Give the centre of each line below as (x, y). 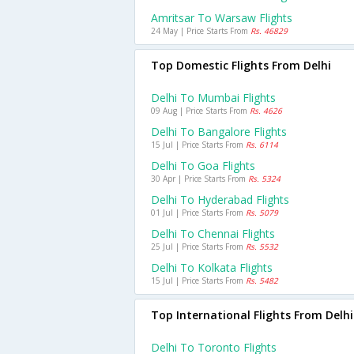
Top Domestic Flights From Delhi (241, 65)
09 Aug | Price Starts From (200, 111)
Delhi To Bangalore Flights (219, 132)
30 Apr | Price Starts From (200, 179)
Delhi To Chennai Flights (213, 233)
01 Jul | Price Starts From (198, 213)
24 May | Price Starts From (201, 31)
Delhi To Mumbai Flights (213, 98)
